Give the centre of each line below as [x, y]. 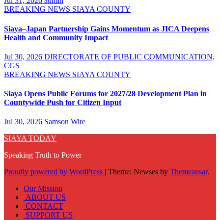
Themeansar [189, 172]
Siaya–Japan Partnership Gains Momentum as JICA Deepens [107, 28]
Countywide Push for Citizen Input [63, 103]
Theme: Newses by [139, 172]
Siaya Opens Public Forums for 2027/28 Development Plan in [105, 94]
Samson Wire [65, 122]
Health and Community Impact [56, 37]
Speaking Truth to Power [43, 155]
